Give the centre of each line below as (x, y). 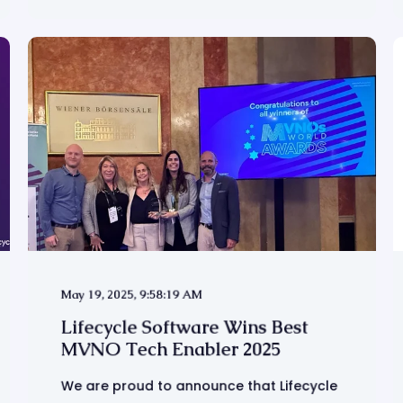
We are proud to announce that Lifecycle (199, 386)
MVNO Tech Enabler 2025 (170, 349)
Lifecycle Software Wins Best (184, 327)
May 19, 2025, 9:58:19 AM (131, 294)
